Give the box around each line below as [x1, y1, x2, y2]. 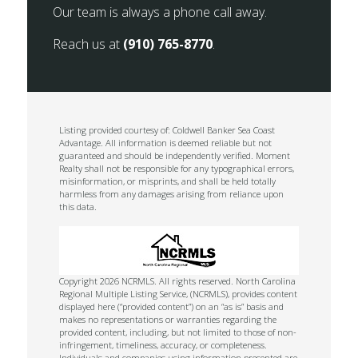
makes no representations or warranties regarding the [59, 313, 277, 325]
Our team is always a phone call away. [53, 3, 268, 21]
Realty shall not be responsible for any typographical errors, [59, 162, 295, 174]
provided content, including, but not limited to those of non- [59, 326, 297, 338]
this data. [59, 201, 97, 213]
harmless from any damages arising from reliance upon [59, 188, 284, 200]
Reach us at [53, 35, 124, 53]
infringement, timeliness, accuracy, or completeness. [59, 339, 268, 351]
